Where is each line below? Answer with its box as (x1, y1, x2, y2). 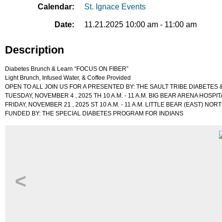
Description (5, 44, 64, 56)
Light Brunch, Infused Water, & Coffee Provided (5, 74, 131, 81)
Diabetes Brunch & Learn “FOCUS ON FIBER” (5, 65, 128, 72)
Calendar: (38, 2, 74, 11)
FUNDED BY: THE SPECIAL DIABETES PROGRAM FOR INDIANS (5, 110, 183, 117)
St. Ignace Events (84, 2, 146, 11)
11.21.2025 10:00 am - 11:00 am (84, 20, 197, 29)
